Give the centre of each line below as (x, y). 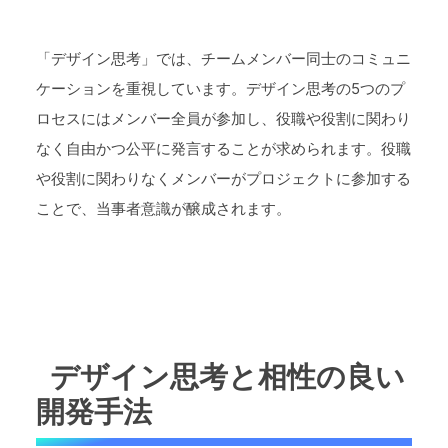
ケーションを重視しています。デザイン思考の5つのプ (220, 89)
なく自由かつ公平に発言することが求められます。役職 (223, 149)
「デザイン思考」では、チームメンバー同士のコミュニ (223, 59)
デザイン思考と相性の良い (228, 376)
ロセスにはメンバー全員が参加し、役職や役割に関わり (223, 119)
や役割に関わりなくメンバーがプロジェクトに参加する (223, 179)
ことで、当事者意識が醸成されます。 (163, 209)
